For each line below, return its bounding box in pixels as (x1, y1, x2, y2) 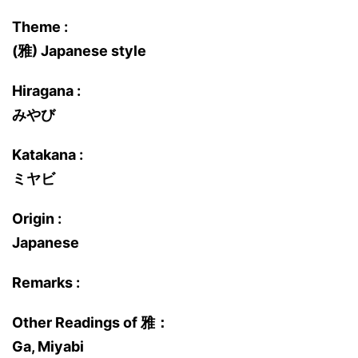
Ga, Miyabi (12, 338, 84, 355)
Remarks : (12, 274, 80, 291)
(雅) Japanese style (12, 42, 146, 59)
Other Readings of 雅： (12, 314, 169, 331)
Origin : (12, 210, 62, 227)
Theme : (12, 18, 68, 35)
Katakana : (12, 146, 83, 163)
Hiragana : (12, 82, 81, 99)
